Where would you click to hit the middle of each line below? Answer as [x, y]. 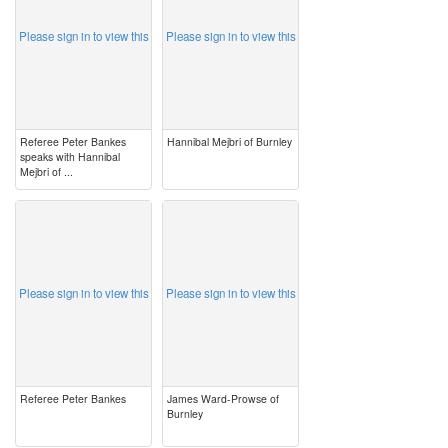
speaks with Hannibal [70, 156]
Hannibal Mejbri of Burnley [229, 141]
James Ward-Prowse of [223, 398]
